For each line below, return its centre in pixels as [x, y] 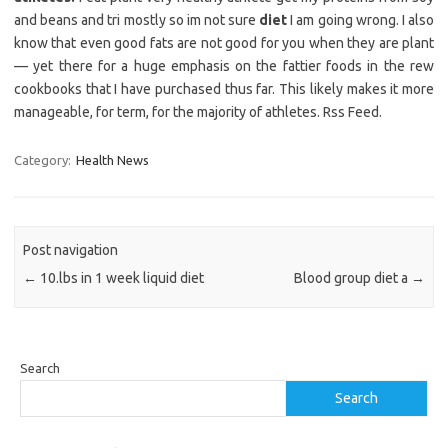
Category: [44, 160]
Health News [112, 160]
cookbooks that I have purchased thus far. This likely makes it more [224, 89]
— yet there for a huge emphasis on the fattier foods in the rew [224, 66]
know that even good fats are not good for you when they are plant [224, 43]
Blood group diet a [352, 277]
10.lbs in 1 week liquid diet [121, 277]
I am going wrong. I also [361, 20]
